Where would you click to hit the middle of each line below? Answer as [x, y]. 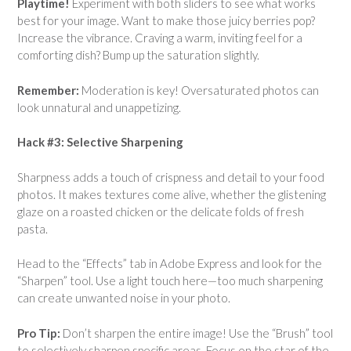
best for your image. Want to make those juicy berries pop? [166, 21]
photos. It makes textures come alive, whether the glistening [172, 194]
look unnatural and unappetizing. [99, 107]
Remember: [48, 90]
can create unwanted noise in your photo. [124, 298]
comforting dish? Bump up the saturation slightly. [138, 55]
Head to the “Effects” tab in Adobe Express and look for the [170, 264]
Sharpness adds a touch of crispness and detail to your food [171, 177]
